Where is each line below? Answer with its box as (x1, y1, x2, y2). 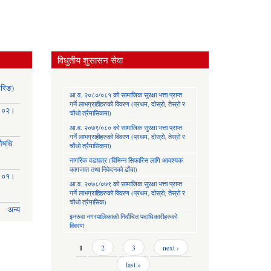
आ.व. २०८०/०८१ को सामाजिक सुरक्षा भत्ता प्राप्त (69, 90, 182, 99)
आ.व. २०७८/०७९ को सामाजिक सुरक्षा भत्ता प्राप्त (69, 179, 182, 188)
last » (126, 260, 142, 269)
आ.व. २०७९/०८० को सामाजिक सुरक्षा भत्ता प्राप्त (69, 123, 182, 132)
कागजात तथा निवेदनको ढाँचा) (69, 165, 137, 174)
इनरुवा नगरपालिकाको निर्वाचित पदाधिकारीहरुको (69, 212, 177, 221)
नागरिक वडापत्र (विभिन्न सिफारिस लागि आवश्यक (69, 155, 183, 165)
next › (162, 243, 179, 252)
